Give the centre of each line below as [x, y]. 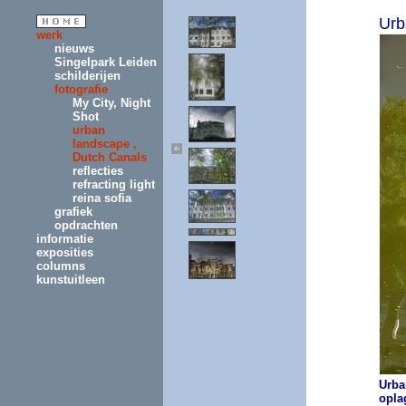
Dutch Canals [110, 157]
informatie [65, 239]
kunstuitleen [71, 280]
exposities [65, 252]
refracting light [114, 184]
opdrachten [86, 225]
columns [61, 266]
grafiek [73, 212]
